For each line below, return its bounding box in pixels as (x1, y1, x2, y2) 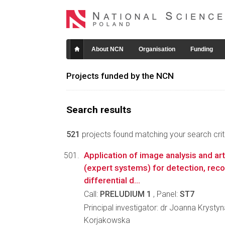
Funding (190, 46, 213, 53)
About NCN (91, 46, 124, 53)
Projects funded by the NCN (66, 71, 174, 81)
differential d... (84, 175, 140, 185)
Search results (66, 104, 131, 116)
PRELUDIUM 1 (100, 189, 151, 199)
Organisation (139, 46, 175, 53)
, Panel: (151, 189, 180, 199)
